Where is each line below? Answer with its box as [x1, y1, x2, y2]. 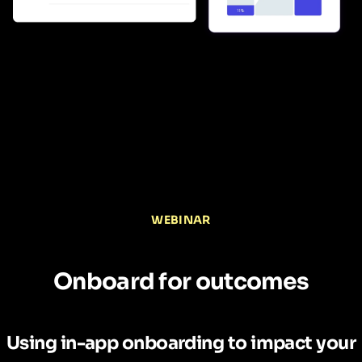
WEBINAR [151, 213, 211, 228]
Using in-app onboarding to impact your [6, 332, 356, 355]
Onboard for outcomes [53, 267, 309, 297]
